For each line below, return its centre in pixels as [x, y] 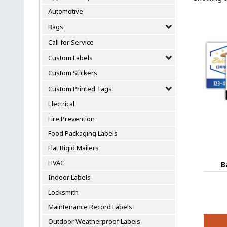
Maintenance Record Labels [90, 207]
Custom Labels [70, 58]
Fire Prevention [71, 119]
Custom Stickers [73, 73]
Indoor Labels [69, 177]
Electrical [61, 104]
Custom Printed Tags [80, 88]
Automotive [66, 11]
